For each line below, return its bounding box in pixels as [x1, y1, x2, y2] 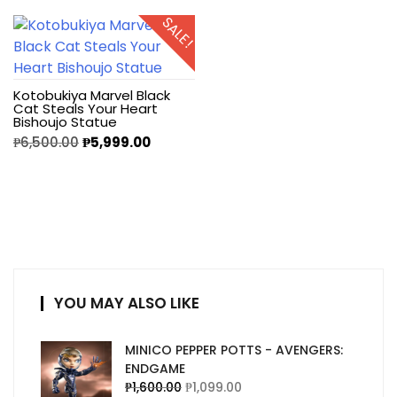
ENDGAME [125, 360, 185, 378]
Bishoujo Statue [13, 113, 117, 131]
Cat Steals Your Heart [13, 99, 158, 118]
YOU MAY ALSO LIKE [54, 292, 199, 314]
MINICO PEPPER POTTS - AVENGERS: [125, 341, 343, 359]
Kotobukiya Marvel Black [13, 86, 170, 105]
